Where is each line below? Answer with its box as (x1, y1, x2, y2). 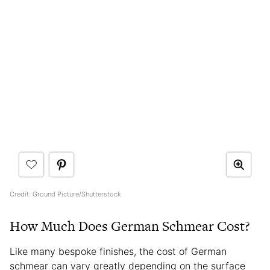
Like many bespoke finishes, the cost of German (10, 245, 227, 257)
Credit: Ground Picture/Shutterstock (10, 189, 121, 198)
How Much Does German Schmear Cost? (10, 216, 250, 236)
